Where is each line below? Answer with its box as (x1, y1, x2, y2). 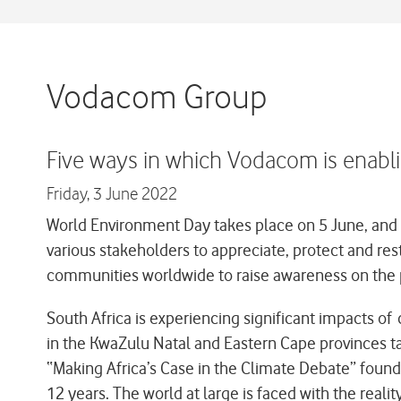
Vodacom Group (47, 80, 268, 117)
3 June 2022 (93, 185, 177, 204)
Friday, (47, 185, 93, 204)
